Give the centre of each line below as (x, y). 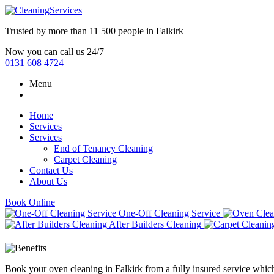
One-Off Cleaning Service (169, 213)
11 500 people (117, 31)
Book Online (30, 202)
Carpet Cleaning (85, 159)
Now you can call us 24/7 (54, 52)
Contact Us (51, 170)
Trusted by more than (47, 31)
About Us (48, 181)
